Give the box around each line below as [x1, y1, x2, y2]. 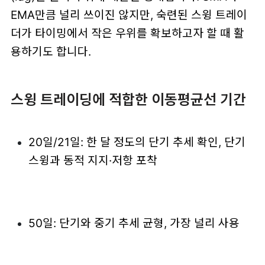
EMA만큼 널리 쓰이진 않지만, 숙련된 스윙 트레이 [10, 8, 247, 22]
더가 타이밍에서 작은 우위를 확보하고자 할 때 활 [10, 26, 244, 41]
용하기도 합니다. [10, 44, 91, 59]
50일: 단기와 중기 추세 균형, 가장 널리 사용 [28, 215, 240, 230]
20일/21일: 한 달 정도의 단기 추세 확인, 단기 [28, 135, 245, 150]
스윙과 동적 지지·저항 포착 [28, 153, 157, 168]
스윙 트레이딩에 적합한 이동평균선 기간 [10, 91, 246, 108]
